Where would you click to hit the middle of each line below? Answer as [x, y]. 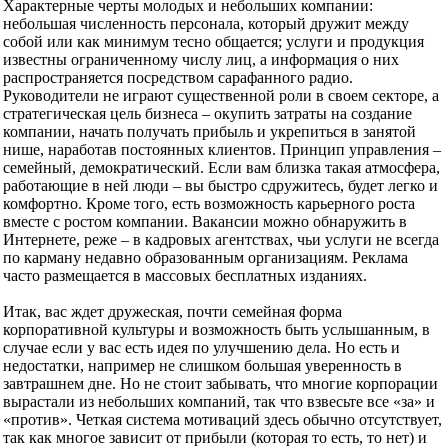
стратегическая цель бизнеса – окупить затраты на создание [207, 114]
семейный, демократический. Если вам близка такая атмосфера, [221, 168]
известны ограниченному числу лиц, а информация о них [201, 60]
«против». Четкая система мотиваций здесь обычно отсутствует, [222, 420]
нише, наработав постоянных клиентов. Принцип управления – [222, 150]
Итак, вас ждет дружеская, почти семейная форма [172, 312]
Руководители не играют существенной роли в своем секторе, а [221, 96]
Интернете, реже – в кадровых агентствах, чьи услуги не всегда [221, 240]
